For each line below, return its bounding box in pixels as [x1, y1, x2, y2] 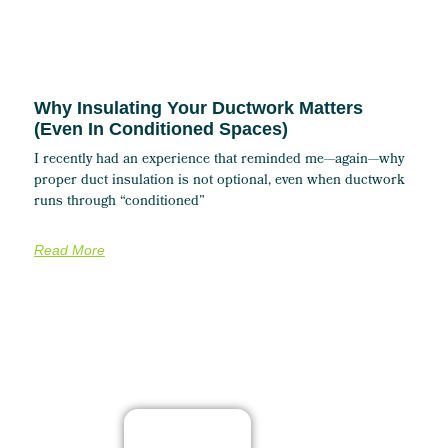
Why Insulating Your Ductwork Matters [33, 98, 363, 119]
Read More [33, 242, 105, 259]
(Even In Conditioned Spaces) [33, 119, 288, 140]
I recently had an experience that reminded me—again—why [33, 149, 404, 173]
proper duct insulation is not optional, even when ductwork [33, 170, 405, 194]
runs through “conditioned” [33, 191, 205, 215]
